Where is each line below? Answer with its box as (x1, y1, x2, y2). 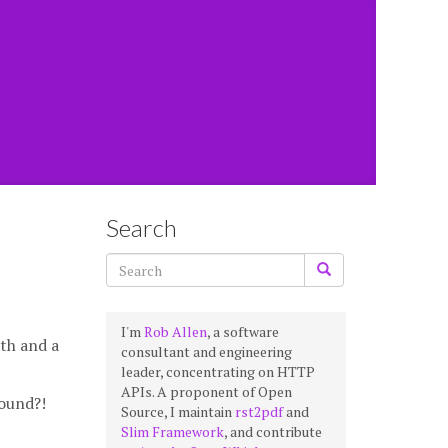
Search (106, 213, 177, 242)
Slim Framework (121, 422, 224, 441)
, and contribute (224, 422, 322, 441)
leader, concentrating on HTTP (121, 362, 315, 381)
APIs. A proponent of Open (121, 382, 292, 401)
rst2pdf (235, 402, 283, 421)
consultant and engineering (121, 342, 292, 361)
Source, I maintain (121, 402, 235, 421)
